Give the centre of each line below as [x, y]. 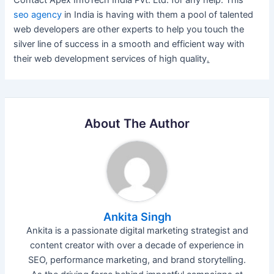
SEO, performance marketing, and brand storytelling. [137, 260]
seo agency [38, 14]
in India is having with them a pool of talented [158, 14]
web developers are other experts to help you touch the [129, 29]
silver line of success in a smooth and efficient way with [129, 44]
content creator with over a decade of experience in [137, 246]
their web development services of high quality [110, 58]
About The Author [137, 123]
